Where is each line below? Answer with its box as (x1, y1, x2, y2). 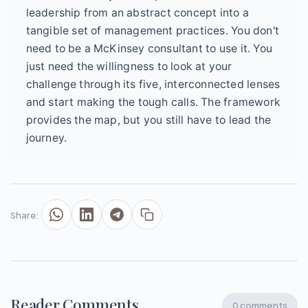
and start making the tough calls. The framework (25, 96, 280, 109)
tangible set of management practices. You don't (25, 24, 279, 38)
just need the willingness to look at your (25, 60, 232, 74)
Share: (10, 208, 38, 221)
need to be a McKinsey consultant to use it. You (25, 42, 272, 56)
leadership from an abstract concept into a (25, 6, 249, 20)
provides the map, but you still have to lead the (25, 113, 272, 127)
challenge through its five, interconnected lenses (25, 78, 280, 91)
